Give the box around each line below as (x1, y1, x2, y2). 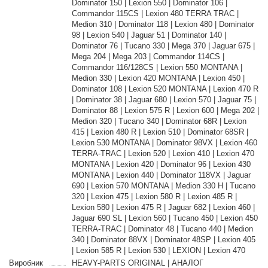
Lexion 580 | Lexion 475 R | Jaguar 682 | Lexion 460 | (71, 203, 255, 212)
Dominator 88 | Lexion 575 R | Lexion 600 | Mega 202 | (71, 106, 259, 115)
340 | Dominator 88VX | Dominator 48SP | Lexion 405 (71, 235, 255, 244)
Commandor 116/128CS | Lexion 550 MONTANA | (71, 63, 242, 72)
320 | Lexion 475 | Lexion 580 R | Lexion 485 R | (71, 192, 237, 201)
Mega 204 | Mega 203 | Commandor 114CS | (71, 52, 224, 61)
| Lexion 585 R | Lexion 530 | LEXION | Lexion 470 (71, 246, 245, 255)
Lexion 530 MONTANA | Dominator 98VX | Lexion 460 (71, 138, 257, 147)
